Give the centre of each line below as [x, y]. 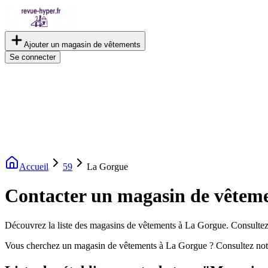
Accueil [34, 167]
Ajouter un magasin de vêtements [82, 45]
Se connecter [33, 57]
